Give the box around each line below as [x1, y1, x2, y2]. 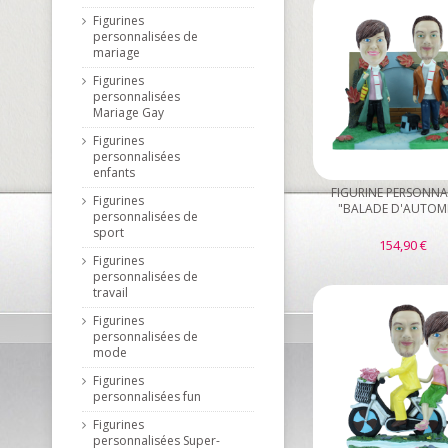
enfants [93, 164, 135, 181]
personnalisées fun [93, 388, 201, 405]
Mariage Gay [93, 104, 164, 121]
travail [93, 284, 128, 301]
